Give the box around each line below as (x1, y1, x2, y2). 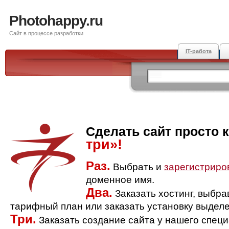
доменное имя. (86, 174, 154, 185)
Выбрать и (110, 162, 164, 172)
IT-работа (185, 48, 212, 54)
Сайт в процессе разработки (9, 30, 83, 36)
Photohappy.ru (9, 13, 103, 29)
